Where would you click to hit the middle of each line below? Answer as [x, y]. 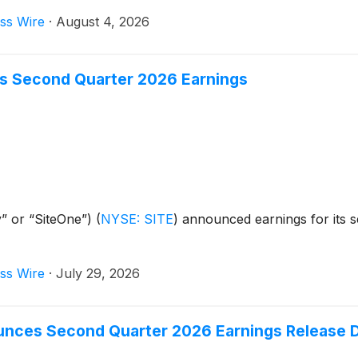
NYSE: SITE [137, 219]
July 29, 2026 [98, 274]
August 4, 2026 [103, 22]
